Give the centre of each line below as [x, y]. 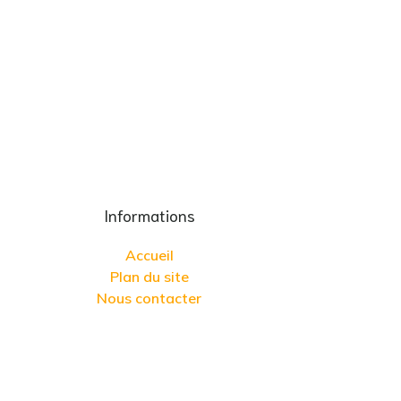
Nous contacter [149, 298]
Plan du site [149, 276]
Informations [149, 214]
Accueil [149, 255]
